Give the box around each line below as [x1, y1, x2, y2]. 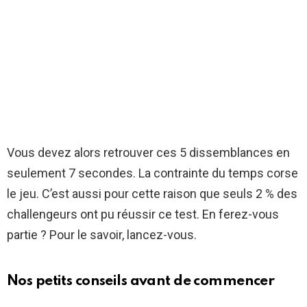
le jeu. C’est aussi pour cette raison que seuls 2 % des [7, 186, 297, 201]
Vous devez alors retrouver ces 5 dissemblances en [7, 145, 290, 160]
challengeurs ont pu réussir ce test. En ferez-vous [7, 207, 279, 222]
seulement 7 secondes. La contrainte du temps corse [7, 166, 298, 181]
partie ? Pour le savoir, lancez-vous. [7, 228, 197, 243]
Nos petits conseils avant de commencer [7, 274, 275, 289]
